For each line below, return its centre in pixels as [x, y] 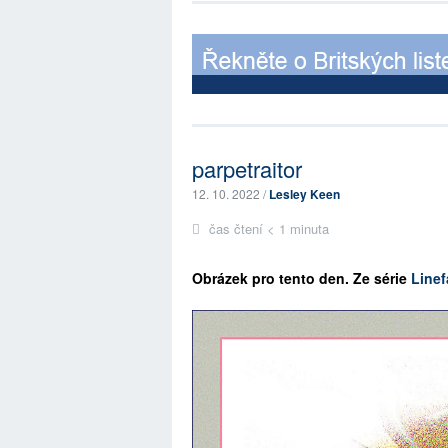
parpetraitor [247, 168]
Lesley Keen [304, 193]
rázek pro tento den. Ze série [309, 277]
